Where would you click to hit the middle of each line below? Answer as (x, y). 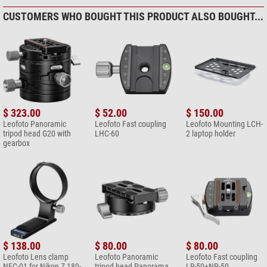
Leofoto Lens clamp (36, 257)
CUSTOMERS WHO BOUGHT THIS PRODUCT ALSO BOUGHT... (133, 17)
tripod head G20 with (37, 134)
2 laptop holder (211, 134)
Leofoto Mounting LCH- (224, 124)
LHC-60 (107, 134)
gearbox (16, 143)
